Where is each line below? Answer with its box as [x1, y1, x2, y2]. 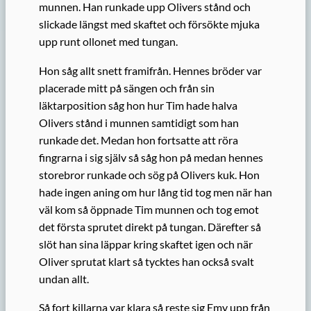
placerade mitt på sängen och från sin [39, 81, 215, 94]
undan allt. [39, 271, 89, 285]
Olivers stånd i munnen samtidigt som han [39, 115, 239, 129]
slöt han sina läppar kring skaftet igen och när [39, 237, 253, 251]
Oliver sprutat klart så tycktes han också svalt [39, 254, 254, 268]
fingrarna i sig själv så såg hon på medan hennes [39, 150, 263, 164]
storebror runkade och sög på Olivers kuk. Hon [39, 167, 260, 181]
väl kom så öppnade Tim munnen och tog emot [39, 202, 259, 216]
